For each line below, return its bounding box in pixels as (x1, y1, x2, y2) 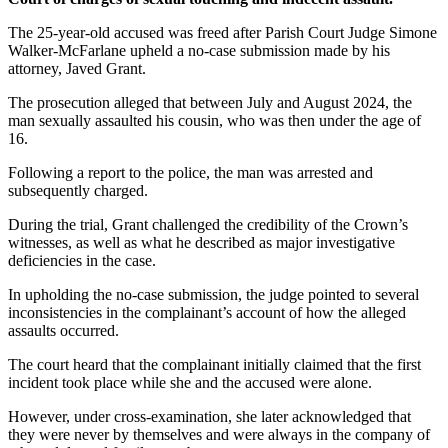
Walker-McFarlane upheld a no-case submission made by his (8, 41, 390, 59)
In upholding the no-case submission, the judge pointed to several (8, 285, 419, 303)
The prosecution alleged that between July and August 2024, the (8, 93, 412, 111)
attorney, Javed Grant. (8, 59, 146, 77)
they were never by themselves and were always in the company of (8, 425, 430, 443)
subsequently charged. (8, 181, 148, 199)
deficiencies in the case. (8, 251, 156, 269)
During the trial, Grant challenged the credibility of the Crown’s (8, 215, 408, 233)
